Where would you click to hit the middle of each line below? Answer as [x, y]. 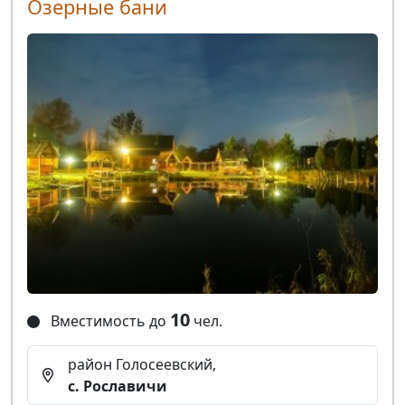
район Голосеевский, [142, 365]
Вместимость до [108, 321]
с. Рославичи [118, 386]
